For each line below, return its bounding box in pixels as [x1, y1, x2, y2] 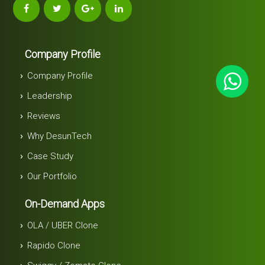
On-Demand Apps [25, 197, 105, 210]
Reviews [27, 110, 61, 121]
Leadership [27, 90, 73, 101]
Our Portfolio [27, 170, 77, 182]
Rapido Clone [27, 240, 81, 251]
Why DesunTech [27, 130, 92, 141]
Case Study [27, 150, 74, 161]
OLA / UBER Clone [27, 219, 99, 231]
